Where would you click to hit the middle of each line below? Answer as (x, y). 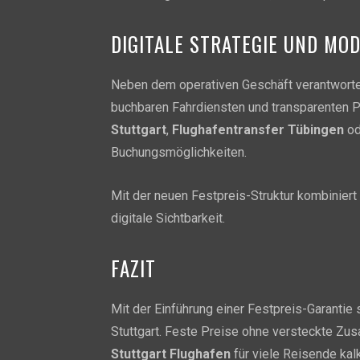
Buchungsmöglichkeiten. (179, 152)
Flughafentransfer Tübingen (258, 129)
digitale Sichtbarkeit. (168, 218)
